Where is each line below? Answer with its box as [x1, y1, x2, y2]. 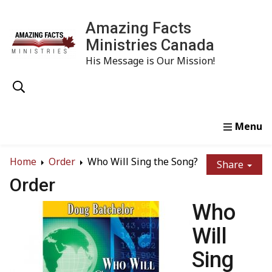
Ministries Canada [86, 36, 214, 54]
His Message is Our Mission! [86, 54, 215, 67]
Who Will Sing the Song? [87, 155, 198, 169]
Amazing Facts [86, 19, 191, 37]
